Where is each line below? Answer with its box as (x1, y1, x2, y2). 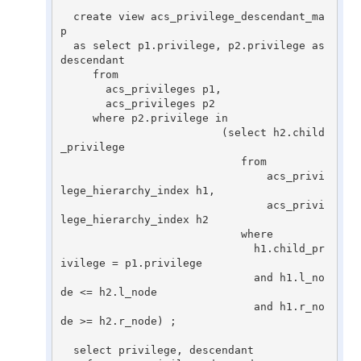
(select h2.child (60, 126, 222, 139)
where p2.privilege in (60, 111, 93, 124)
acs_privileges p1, (60, 82, 106, 95)
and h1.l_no (60, 271, 254, 284)
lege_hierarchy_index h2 (60, 213, 209, 226)
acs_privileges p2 (60, 97, 106, 110)
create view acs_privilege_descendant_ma (60, 10, 73, 23)
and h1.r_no (60, 300, 254, 313)
